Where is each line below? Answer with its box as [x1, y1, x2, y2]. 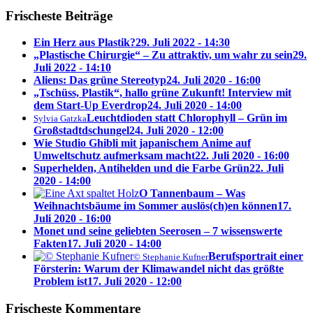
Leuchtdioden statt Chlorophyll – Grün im [87, 112, 287, 124]
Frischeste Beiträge [6, 8, 112, 23]
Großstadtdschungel [34, 124, 129, 137]
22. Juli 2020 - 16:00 [195, 150, 289, 162]
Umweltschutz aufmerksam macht [34, 150, 195, 162]
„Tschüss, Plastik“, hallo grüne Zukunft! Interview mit [34, 87, 291, 99]
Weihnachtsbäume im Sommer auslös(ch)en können [34, 200, 277, 212]
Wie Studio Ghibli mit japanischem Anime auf [34, 137, 251, 150]
